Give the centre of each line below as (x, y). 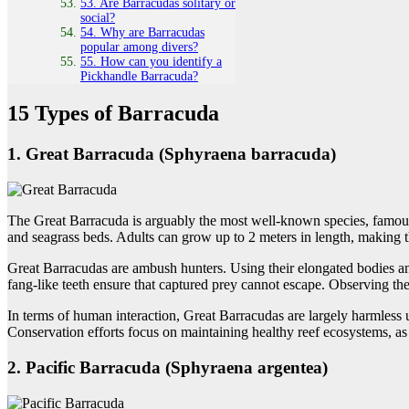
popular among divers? (139, 47)
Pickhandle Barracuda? (139, 76)
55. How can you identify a (151, 61)
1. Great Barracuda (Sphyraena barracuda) (172, 154)
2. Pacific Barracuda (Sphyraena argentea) (168, 367)
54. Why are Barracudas (142, 32)
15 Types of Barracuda (113, 114)
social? (98, 17)
